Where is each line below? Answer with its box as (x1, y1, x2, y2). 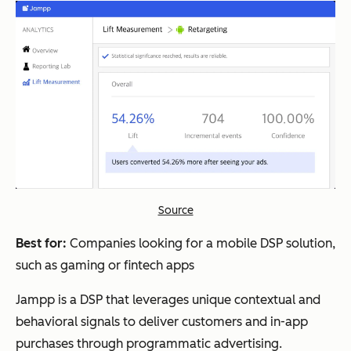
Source (157, 203, 194, 217)
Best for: (16, 235, 70, 251)
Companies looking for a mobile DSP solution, (70, 235, 335, 251)
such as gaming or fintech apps (16, 257, 194, 273)
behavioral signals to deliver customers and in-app (16, 313, 308, 329)
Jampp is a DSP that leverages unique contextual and (16, 291, 320, 307)
